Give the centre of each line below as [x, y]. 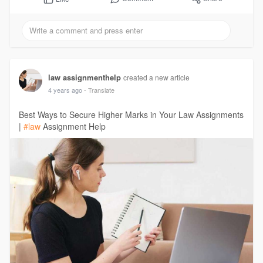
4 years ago [65, 90]
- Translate [99, 90]
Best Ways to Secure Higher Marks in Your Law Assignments [131, 114]
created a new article [156, 77]
